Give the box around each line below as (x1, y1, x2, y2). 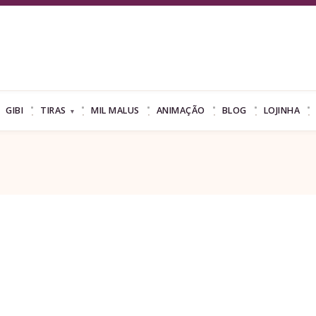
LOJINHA (263, 104, 300, 116)
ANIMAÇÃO (156, 104, 205, 116)
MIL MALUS (91, 104, 140, 116)
